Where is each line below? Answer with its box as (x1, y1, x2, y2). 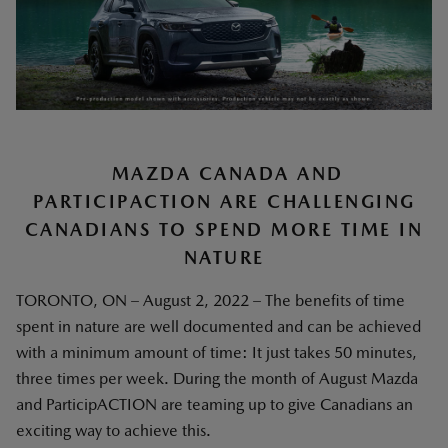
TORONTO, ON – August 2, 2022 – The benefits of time (16, 291, 405, 310)
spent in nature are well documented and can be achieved (16, 317, 421, 336)
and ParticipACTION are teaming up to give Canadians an (16, 395, 413, 414)
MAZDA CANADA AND (104, 163, 344, 184)
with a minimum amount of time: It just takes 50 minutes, (16, 343, 417, 362)
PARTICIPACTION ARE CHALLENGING (32, 191, 416, 212)
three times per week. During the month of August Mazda (16, 369, 418, 388)
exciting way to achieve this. (16, 421, 211, 440)
